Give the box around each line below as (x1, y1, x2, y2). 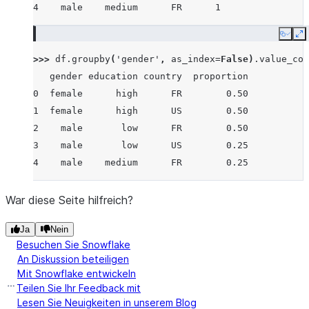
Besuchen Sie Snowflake (17, 239, 130, 250)
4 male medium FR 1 (33, 2, 221, 12)
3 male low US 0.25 (33, 140, 248, 150)
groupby (72, 54, 110, 64)
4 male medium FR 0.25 (33, 157, 248, 168)
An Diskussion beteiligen (17, 253, 129, 265)
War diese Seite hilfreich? (6, 193, 133, 207)
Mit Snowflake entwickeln (17, 268, 136, 279)
